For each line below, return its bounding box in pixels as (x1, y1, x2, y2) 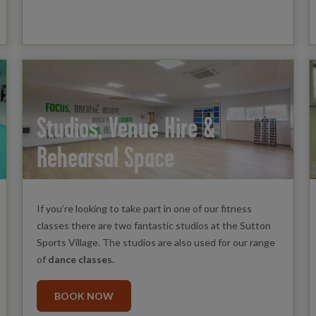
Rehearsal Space (36, 140, 174, 173)
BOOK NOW (54, 289, 114, 302)
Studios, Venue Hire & (36, 111, 215, 143)
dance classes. (47, 253, 114, 265)
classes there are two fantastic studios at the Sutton (36, 219, 271, 231)
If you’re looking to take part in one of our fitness (36, 202, 252, 214)
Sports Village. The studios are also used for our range (36, 236, 275, 248)
